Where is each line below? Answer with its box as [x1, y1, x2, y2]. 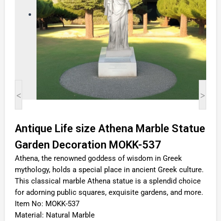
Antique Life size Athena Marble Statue [15, 122, 205, 135]
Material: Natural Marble [15, 211, 95, 220]
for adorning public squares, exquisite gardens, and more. [15, 188, 203, 197]
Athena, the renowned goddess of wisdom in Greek [15, 154, 182, 163]
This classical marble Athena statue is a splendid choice [15, 177, 201, 186]
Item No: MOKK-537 [15, 199, 79, 209]
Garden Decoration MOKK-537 [15, 139, 161, 151]
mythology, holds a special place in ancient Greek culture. [15, 165, 204, 175]
